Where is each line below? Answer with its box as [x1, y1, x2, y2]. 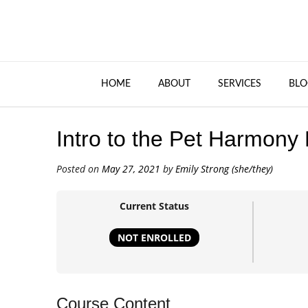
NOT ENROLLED [118, 230, 192, 244]
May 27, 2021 [102, 162, 160, 176]
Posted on [56, 162, 102, 176]
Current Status [120, 199, 190, 213]
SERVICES [218, 78, 261, 89]
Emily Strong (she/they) [175, 162, 273, 176]
